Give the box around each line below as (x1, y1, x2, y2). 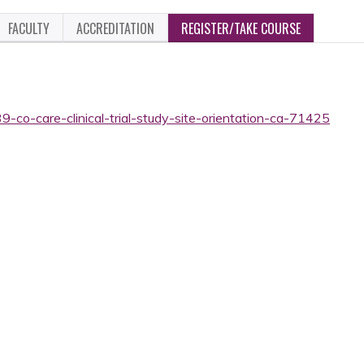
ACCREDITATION (76, 19, 154, 38)
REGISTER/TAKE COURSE (181, 19, 301, 38)
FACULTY (8, 19, 50, 38)
